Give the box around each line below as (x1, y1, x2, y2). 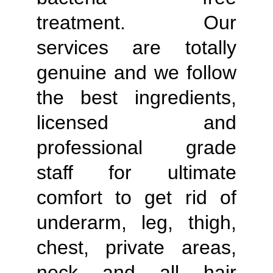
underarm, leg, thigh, (37, 211, 236, 233)
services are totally (37, 37, 236, 58)
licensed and (37, 112, 236, 133)
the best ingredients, (37, 87, 236, 108)
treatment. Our (37, 12, 236, 34)
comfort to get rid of (37, 186, 236, 208)
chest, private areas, (37, 236, 236, 258)
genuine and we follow (37, 62, 236, 83)
